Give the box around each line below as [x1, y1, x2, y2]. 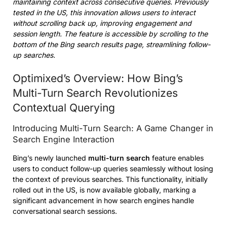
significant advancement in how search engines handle [13, 196, 194, 205]
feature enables [150, 154, 204, 163]
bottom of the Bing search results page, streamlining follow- [13, 40, 210, 49]
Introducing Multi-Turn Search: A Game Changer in [13, 123, 213, 134]
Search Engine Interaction [13, 134, 115, 145]
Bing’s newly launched [13, 154, 88, 163]
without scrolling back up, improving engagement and [13, 19, 192, 28]
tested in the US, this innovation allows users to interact [13, 8, 196, 17]
